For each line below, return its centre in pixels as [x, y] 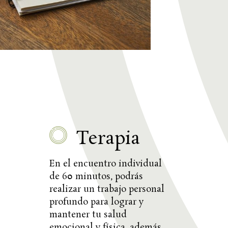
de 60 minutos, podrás [96, 176]
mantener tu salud [88, 215]
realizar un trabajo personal [107, 189]
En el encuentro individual [106, 164]
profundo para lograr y [97, 202]
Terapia [108, 139]
